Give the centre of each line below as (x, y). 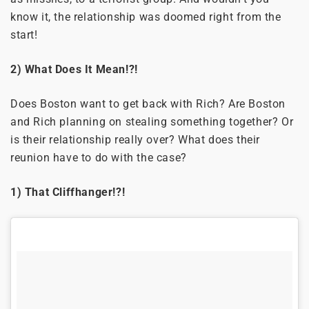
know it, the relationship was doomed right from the (146, 17)
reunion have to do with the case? (99, 158)
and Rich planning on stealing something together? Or (152, 122)
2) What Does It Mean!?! (74, 70)
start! (24, 35)
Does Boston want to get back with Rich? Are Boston (148, 104)
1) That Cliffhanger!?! (68, 192)
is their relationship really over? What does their (136, 140)
